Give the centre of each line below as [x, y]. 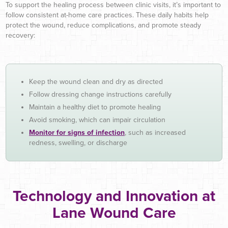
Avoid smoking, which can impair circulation [97, 120]
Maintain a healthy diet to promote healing [95, 107]
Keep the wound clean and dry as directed [96, 82]
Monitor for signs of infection [77, 133]
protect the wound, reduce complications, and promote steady [103, 25]
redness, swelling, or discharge [78, 143]
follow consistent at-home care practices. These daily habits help [107, 15]
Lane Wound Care [114, 213]
